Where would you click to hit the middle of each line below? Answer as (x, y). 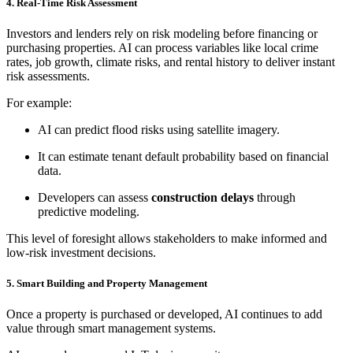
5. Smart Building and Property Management (107, 284)
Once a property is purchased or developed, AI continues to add (164, 314)
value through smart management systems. (111, 329)
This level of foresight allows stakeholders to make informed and (167, 239)
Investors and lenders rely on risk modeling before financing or (162, 34)
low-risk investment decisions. (81, 253)
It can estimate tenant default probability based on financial (183, 157)
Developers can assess (95, 198)
